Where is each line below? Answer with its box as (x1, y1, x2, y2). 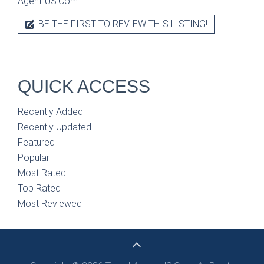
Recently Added (18, 105, 83, 117)
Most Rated (18, 167, 66, 179)
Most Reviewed (18, 197, 82, 209)
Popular (18, 151, 49, 163)
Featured (18, 136, 55, 148)
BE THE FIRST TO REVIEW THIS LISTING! (36, 18, 207, 29)
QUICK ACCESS (18, 76, 150, 96)
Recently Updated (18, 121, 91, 133)
